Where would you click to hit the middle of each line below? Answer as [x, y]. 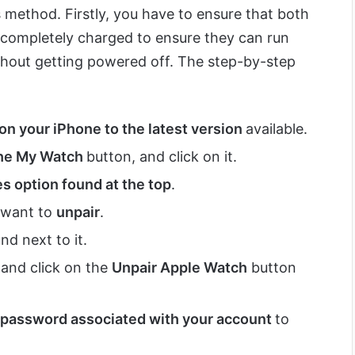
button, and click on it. [162, 156]
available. [277, 128]
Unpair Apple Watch [179, 267]
